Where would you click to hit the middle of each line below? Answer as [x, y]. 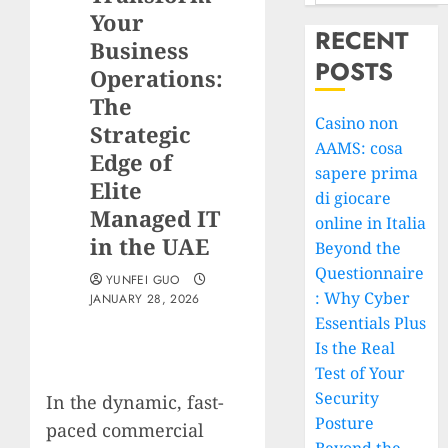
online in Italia [371, 223]
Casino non [357, 123]
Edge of [131, 162]
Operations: [156, 78]
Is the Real [355, 348]
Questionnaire [370, 273]
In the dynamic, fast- [135, 402]
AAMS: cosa [359, 148]
